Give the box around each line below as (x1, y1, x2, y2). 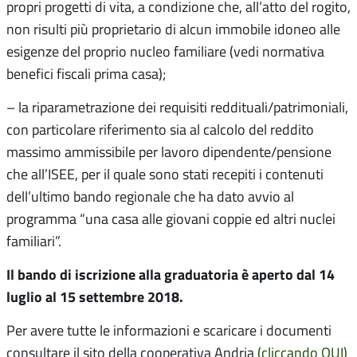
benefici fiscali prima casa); (6, 64, 166, 84)
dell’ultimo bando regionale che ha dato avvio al (6, 186, 294, 206)
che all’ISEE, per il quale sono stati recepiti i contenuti (6, 164, 324, 184)
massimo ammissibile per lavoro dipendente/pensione (6, 142, 331, 162)
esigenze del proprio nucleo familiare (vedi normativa (6, 41, 324, 61)
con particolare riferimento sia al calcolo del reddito (6, 120, 314, 139)
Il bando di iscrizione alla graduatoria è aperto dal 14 (6, 264, 335, 285)
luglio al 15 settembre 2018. (6, 286, 183, 308)
